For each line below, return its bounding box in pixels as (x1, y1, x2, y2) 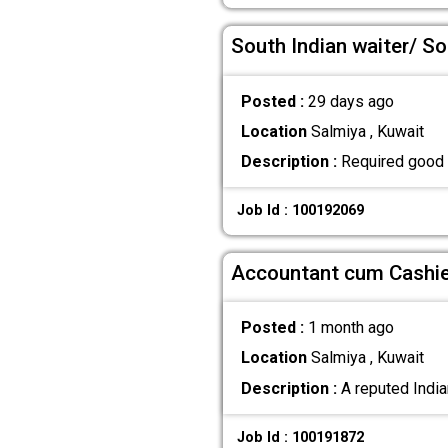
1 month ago (307, 318, 394, 338)
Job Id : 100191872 (237, 428, 365, 446)
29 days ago (307, 91, 394, 111)
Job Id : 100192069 (237, 202, 365, 220)
